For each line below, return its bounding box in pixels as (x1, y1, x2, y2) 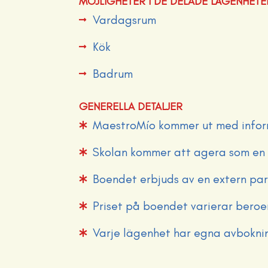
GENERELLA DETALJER (79, 100, 182, 113)
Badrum (92, 66, 133, 81)
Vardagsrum (92, 13, 156, 27)
